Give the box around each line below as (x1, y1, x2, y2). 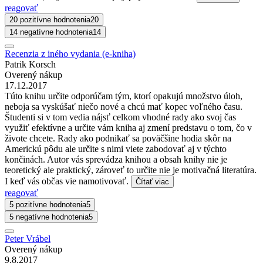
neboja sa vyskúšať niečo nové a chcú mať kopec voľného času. (5, 102, 242, 112)
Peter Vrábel (5, 234, 50, 244)
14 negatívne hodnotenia (9, 28, 93, 37)
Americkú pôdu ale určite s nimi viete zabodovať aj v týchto (5, 144, 227, 154)
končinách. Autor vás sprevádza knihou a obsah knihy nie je (5, 154, 227, 165)
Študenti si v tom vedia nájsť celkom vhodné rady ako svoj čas (5, 112, 236, 123)
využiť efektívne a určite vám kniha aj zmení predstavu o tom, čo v (5, 123, 252, 133)
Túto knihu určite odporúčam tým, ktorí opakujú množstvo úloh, (5, 91, 242, 102)
